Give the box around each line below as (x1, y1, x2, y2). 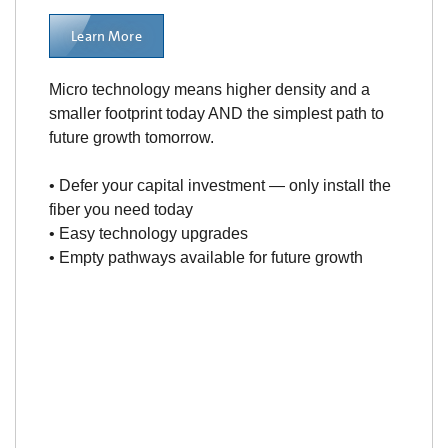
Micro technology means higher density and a (49, 81, 371, 99)
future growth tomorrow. (49, 129, 215, 147)
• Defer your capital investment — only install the (49, 177, 392, 195)
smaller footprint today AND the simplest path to (49, 105, 385, 123)
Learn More (71, 26, 142, 45)
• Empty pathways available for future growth (49, 249, 364, 267)
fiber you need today (49, 201, 194, 219)
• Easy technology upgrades (49, 225, 249, 243)
